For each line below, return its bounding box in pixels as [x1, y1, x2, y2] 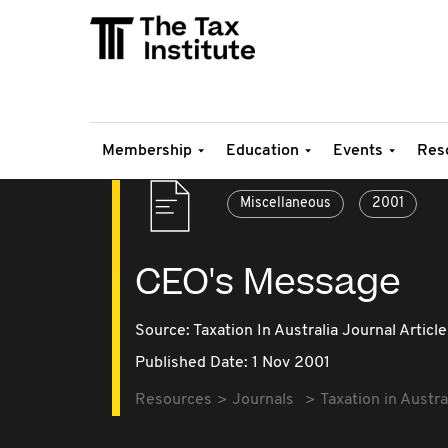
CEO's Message [135, 258, 401, 308]
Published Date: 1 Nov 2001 [135, 355, 330, 371]
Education [226, 143, 299, 159]
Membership [102, 143, 192, 159]
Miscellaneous [240, 196, 331, 211]
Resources [135, 392, 212, 408]
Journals [232, 392, 294, 408]
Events [333, 143, 383, 159]
